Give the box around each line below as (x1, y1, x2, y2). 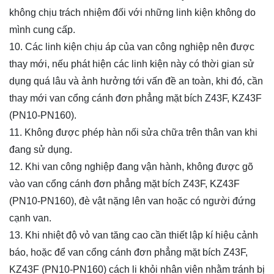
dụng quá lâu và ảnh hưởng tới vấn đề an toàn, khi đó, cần (9, 76, 263, 87)
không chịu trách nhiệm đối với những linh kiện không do (9, 7, 256, 18)
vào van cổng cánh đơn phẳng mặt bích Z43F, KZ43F (9, 179, 240, 190)
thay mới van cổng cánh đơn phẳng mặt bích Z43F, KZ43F (9, 93, 262, 104)
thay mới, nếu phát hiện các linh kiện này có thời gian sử (9, 59, 254, 70)
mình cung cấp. (9, 24, 75, 35)
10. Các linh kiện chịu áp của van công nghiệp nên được (9, 42, 254, 53)
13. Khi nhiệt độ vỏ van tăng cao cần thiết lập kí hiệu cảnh (9, 230, 258, 241)
